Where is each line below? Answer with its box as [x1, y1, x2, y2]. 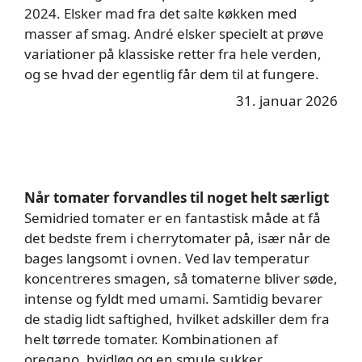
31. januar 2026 [236, 91, 338, 110]
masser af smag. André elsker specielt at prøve [24, 24, 324, 43]
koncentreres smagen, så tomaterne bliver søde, [24, 269, 338, 288]
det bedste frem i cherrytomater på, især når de [24, 229, 330, 247]
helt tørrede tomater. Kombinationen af [24, 330, 278, 348]
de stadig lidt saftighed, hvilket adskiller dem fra [24, 309, 330, 328]
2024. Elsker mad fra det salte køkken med [24, 4, 297, 23]
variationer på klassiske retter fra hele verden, [24, 44, 322, 63]
